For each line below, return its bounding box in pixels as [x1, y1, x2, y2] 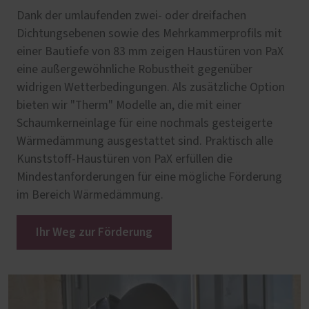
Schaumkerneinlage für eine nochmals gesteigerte [17, 117, 272, 130]
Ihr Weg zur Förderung [36, 223, 152, 241]
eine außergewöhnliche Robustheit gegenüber [17, 63, 252, 77]
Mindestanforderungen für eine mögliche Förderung [17, 171, 282, 184]
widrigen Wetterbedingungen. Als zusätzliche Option [17, 81, 285, 94]
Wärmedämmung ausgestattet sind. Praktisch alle [17, 135, 273, 148]
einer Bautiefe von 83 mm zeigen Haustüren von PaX [17, 46, 283, 59]
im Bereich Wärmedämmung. [17, 189, 163, 202]
